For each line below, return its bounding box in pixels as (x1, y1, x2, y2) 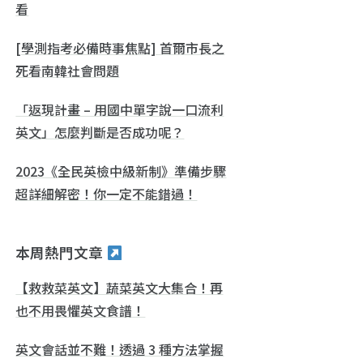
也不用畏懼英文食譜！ (15, 300, 146, 320)
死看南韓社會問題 (15, 60, 120, 80)
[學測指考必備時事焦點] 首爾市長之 (15, 37, 225, 58)
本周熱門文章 (15, 241, 107, 263)
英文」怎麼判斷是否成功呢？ (15, 122, 185, 142)
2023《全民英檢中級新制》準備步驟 (15, 160, 227, 181)
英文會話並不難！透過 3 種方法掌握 (15, 339, 224, 359)
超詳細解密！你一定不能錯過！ (15, 183, 198, 203)
